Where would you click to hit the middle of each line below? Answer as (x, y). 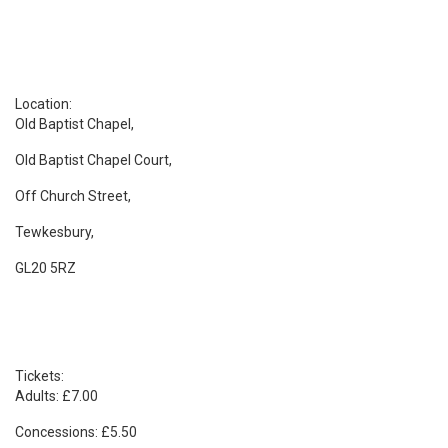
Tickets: (39, 375)
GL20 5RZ (45, 267)
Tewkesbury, (54, 231)
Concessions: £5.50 (76, 431)
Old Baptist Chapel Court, (93, 159)
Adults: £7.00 (56, 395)
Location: (43, 103)
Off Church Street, (73, 195)
